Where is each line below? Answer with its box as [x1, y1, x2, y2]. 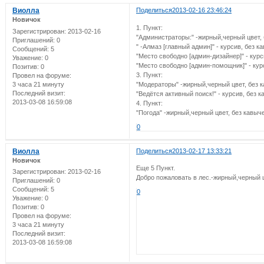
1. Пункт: [136, 24, 163, 31]
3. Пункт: [136, 71, 163, 78]
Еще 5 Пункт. [136, 164, 175, 172]
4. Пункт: [136, 99, 163, 107]
